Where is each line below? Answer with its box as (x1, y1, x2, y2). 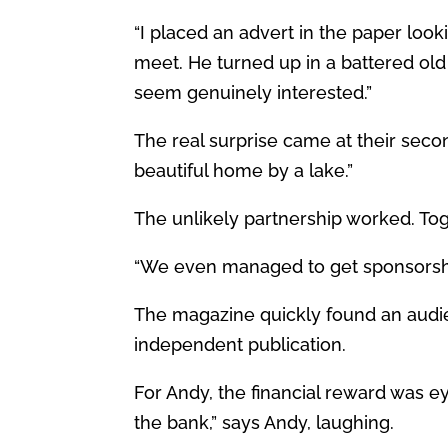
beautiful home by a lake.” (134, 159, 354, 181)
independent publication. (134, 333, 347, 355)
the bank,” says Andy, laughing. (134, 411, 395, 433)
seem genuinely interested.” (134, 81, 373, 103)
